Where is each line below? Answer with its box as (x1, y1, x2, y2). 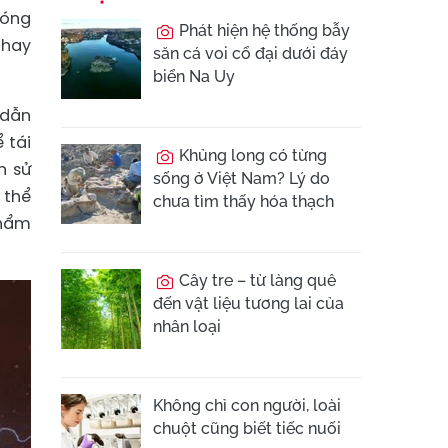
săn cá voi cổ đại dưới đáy (153, 44, 348, 63)
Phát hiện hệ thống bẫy (175, 21, 350, 40)
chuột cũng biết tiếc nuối (153, 419, 341, 438)
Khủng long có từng (175, 146, 327, 165)
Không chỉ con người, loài (153, 396, 341, 415)
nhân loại (153, 317, 221, 336)
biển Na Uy (153, 67, 235, 86)
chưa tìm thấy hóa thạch (153, 192, 334, 211)
